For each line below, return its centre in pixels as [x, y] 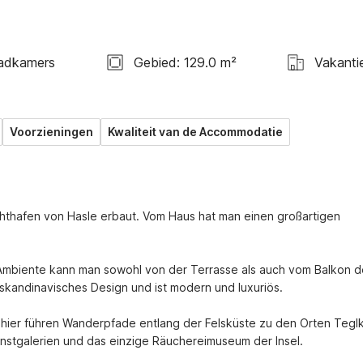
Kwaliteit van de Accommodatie [195, 132]
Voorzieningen [51, 132]
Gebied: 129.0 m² [185, 62]
